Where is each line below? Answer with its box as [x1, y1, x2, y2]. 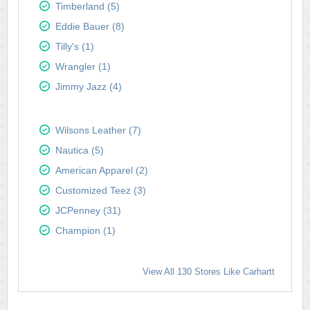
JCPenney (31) [55, 205, 121, 216]
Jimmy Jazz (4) [55, 81, 122, 92]
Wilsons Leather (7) [55, 125, 141, 136]
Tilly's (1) [55, 41, 94, 52]
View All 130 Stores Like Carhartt [143, 266, 275, 277]
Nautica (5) [55, 145, 104, 156]
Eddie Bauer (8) [55, 21, 125, 32]
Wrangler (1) [55, 61, 111, 72]
